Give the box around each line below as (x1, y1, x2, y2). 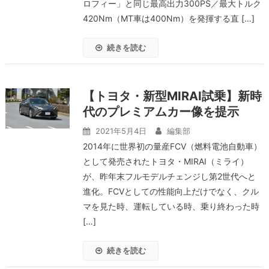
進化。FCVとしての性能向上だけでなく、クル (82, 186, 259, 196)
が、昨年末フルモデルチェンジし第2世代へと (82, 171, 256, 181)
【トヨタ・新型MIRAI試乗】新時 (82, 89, 262, 103)
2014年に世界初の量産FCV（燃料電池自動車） (82, 141, 262, 151)
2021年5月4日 (95, 126, 147, 136)
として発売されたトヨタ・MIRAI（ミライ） (82, 156, 249, 166)
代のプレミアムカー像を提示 (82, 104, 251, 119)
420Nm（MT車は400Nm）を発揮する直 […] (82, 13, 255, 23)
